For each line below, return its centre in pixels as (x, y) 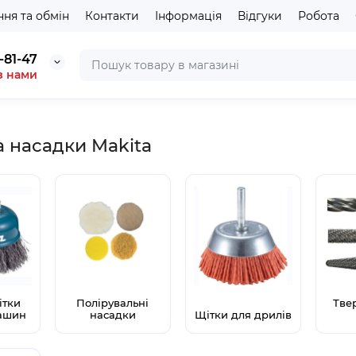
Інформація (188, 16)
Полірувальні (113, 303)
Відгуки (260, 16)
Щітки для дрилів (244, 315)
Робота (319, 16)
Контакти (112, 16)
